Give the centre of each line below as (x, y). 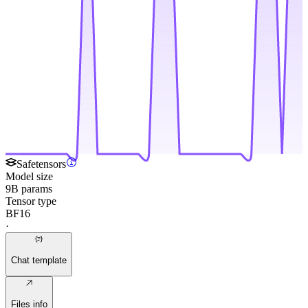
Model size (29, 176)
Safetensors (41, 164)
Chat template (39, 260)
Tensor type (31, 201)
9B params (29, 188)
